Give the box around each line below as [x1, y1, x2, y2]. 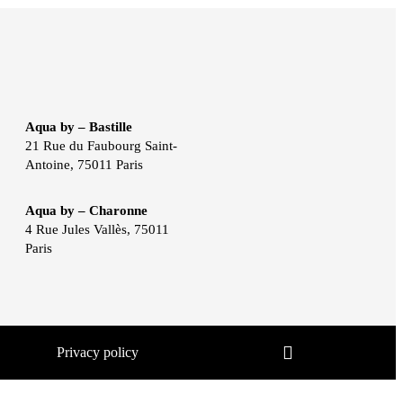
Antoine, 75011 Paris [25, 157, 144, 172]
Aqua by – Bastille [25, 119, 133, 134]
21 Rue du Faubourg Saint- [25, 138, 178, 153]
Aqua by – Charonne [25, 202, 148, 218]
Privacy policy [57, 344, 139, 360]
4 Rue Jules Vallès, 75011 [25, 221, 170, 237]
